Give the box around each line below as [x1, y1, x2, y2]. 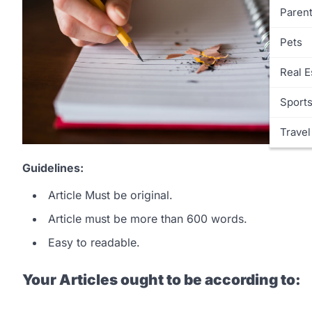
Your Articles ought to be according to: [22, 270, 301, 288]
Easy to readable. [48, 235, 140, 250]
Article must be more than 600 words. [48, 212, 247, 226]
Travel [280, 125, 311, 139]
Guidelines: [22, 161, 84, 175]
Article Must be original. [48, 188, 173, 203]
